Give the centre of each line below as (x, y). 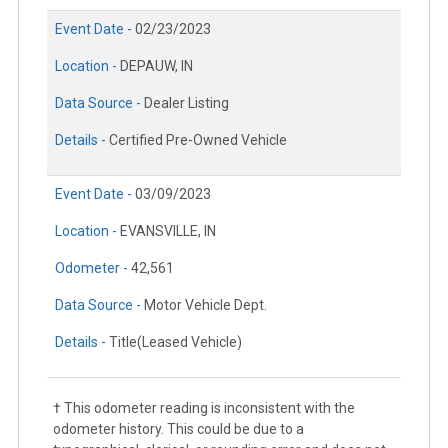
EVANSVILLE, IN (168, 230)
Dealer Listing (186, 102)
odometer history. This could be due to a (178, 428)
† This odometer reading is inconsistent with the (204, 407)
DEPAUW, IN (156, 65)
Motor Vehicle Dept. (205, 304)
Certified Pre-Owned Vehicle (198, 139)
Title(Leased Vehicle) (175, 341)
